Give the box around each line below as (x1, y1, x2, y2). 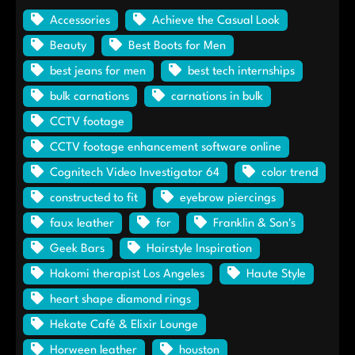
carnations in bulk (170, 90, 263, 103)
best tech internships (187, 65, 295, 78)
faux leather (49, 217, 114, 230)
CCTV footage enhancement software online (49, 141, 281, 154)
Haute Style (246, 268, 306, 281)
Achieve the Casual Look (151, 14, 280, 27)
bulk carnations (49, 90, 129, 103)
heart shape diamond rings (49, 293, 191, 306)
